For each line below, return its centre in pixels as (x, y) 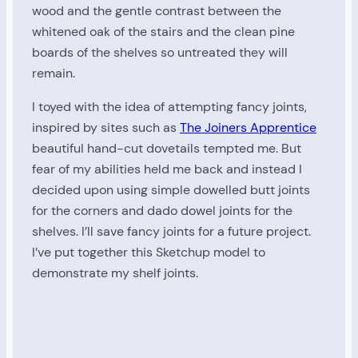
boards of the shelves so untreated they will (160, 52)
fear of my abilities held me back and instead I (167, 169)
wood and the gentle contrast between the (157, 10)
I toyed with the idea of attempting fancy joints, (169, 106)
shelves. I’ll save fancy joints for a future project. (171, 231)
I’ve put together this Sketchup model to (149, 252)
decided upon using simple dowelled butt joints (171, 189)
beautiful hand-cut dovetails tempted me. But (167, 148)
